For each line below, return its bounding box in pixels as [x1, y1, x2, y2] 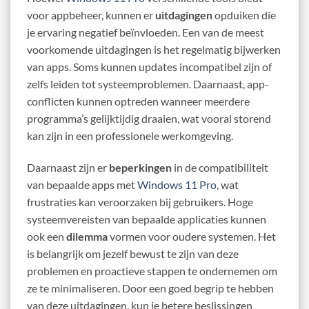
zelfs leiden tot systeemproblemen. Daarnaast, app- [27, 77, 269, 91]
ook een [27, 230, 66, 243]
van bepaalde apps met [27, 178, 137, 192]
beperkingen [109, 161, 172, 175]
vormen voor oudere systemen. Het [108, 230, 276, 243]
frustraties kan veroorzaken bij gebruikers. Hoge [27, 195, 253, 209]
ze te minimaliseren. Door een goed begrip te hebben [27, 281, 274, 295]
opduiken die [212, 8, 276, 22]
